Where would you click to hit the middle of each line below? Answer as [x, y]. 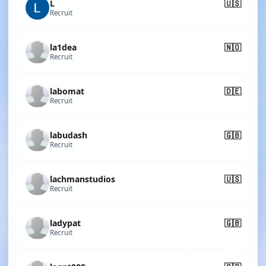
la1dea [63, 47]
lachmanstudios [83, 179]
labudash [69, 135]
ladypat [65, 223]
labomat [67, 91]
